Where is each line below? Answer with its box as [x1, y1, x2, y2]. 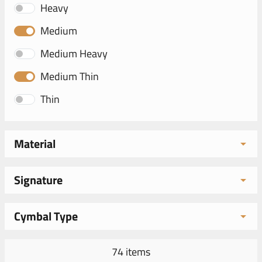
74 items [112, 244, 150, 260]
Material [14, 135, 56, 153]
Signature [14, 171, 63, 189]
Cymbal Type [14, 207, 78, 225]
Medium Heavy [40, 46, 108, 61]
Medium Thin [40, 68, 99, 84]
